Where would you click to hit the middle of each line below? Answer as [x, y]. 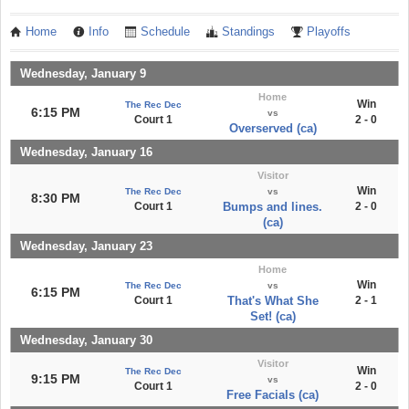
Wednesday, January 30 [86, 340]
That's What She [273, 301]
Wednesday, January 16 [86, 152]
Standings [248, 31]
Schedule [165, 31]
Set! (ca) [273, 316]
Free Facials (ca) [273, 395]
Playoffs [329, 31]
